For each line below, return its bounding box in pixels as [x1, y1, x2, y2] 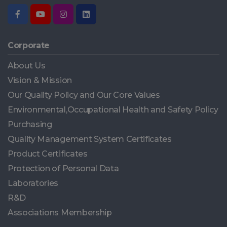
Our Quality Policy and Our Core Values [8, 90, 160, 100]
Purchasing [8, 120, 52, 129]
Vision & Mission [8, 75, 72, 85]
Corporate [8, 41, 50, 50]
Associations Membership [8, 208, 112, 217]
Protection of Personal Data [8, 164, 119, 173]
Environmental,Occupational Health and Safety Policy [8, 105, 218, 115]
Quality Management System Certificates [8, 134, 172, 144]
